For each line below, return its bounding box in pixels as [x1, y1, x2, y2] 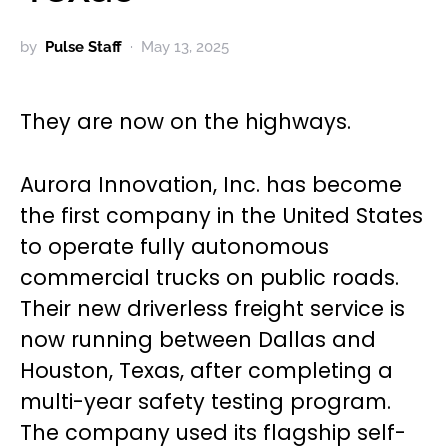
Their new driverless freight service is [20, 293, 405, 323]
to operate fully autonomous [20, 231, 329, 261]
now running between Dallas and [20, 324, 376, 354]
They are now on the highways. [20, 106, 351, 136]
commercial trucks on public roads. [20, 262, 399, 292]
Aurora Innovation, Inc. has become [20, 169, 402, 199]
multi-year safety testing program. [20, 386, 391, 416]
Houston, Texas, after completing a [20, 355, 393, 385]
